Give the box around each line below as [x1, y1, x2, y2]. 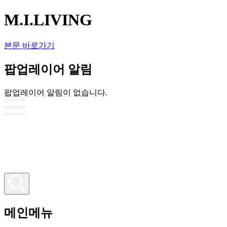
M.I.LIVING [4, 11, 92, 29]
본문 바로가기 [4, 41, 55, 50]
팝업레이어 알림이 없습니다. [4, 88, 107, 97]
